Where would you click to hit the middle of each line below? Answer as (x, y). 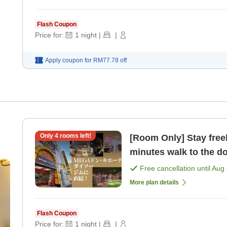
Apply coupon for (68, 60)
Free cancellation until (176, 168)
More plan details (154, 182)
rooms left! (74, 136)
